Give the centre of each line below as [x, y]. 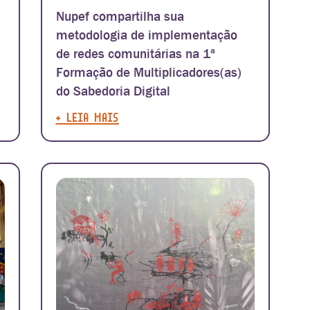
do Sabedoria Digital [113, 91]
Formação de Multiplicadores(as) [148, 73]
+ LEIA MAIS [87, 117]
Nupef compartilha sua [120, 17]
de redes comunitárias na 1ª [135, 54]
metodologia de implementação [146, 35]
